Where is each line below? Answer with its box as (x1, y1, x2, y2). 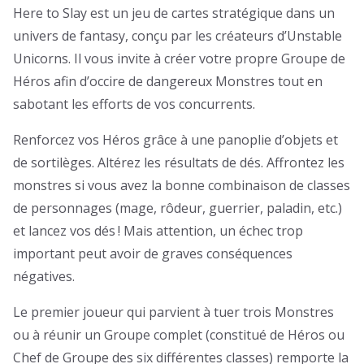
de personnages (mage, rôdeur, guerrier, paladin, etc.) (13, 198, 342, 217)
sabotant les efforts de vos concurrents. (13, 94, 255, 113)
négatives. (13, 266, 75, 285)
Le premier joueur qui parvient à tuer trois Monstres (13, 302, 334, 321)
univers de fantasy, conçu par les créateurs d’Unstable (13, 26, 342, 45)
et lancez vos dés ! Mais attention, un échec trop (13, 221, 303, 240)
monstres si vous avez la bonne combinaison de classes (13, 175, 350, 194)
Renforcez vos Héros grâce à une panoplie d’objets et (13, 130, 338, 149)
